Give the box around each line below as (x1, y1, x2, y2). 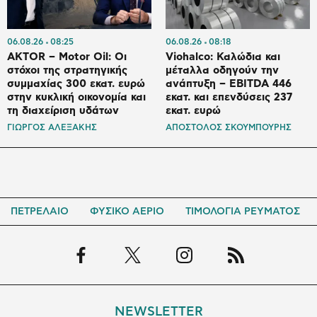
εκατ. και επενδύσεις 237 (166, 92, 292, 103)
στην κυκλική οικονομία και (7, 92, 146, 103)
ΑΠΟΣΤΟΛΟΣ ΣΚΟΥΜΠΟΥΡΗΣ (166, 123, 292, 132)
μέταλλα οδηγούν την (166, 65, 279, 76)
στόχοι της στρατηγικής (7, 65, 127, 76)
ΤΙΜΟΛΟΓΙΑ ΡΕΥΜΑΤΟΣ (185, 207, 300, 217)
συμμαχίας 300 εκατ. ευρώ (7, 79, 145, 90)
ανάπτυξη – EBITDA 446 (166, 79, 292, 90)
